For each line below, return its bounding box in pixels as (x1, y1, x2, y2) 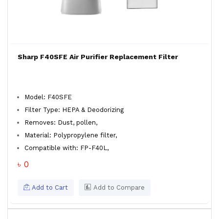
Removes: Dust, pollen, (24, 119, 99, 126)
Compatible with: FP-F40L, (24, 144, 110, 152)
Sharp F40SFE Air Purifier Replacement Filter (18, 53, 178, 61)
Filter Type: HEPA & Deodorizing (24, 106, 124, 113)
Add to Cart (30, 184, 68, 191)
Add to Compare (91, 184, 145, 191)
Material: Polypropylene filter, (24, 131, 117, 139)
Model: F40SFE (24, 93, 72, 101)
